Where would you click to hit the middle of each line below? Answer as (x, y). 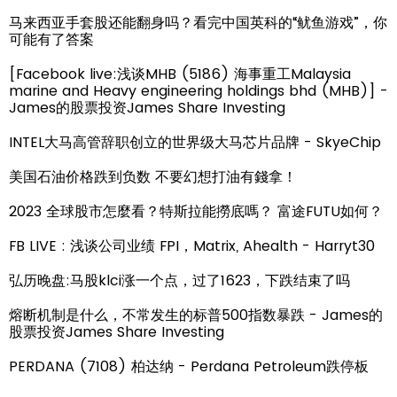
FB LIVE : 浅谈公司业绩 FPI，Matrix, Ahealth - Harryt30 (192, 245)
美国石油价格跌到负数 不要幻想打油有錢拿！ (153, 176)
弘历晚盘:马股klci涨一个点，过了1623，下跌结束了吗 (179, 280)
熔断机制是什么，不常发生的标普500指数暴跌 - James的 (196, 315)
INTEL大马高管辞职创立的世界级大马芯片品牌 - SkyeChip (195, 142)
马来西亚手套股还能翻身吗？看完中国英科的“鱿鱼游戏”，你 (198, 22)
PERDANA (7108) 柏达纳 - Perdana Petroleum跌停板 (189, 366)
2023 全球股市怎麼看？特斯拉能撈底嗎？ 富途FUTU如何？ (196, 211)
